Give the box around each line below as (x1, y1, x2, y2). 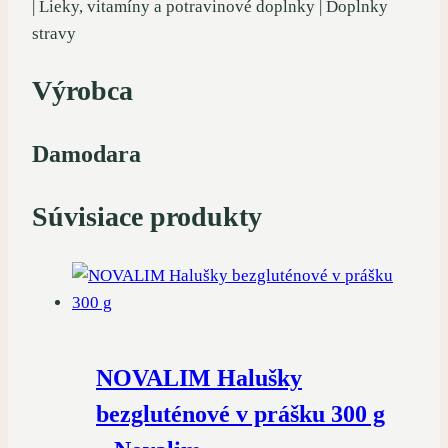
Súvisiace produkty (32, 201, 262, 233)
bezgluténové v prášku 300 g (96, 400, 385, 427)
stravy (32, 24, 76, 44)
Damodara (32, 141, 141, 168)
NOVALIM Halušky (96, 364, 302, 391)
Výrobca (32, 75, 133, 107)
